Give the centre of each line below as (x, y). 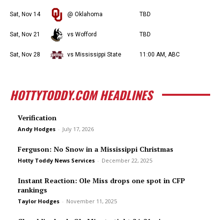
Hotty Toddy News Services (56, 160)
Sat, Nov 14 (25, 14)
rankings (32, 190)
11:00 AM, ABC (160, 55)
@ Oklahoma (85, 14)
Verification (37, 118)
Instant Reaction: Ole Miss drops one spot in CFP (101, 180)
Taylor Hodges (39, 201)
